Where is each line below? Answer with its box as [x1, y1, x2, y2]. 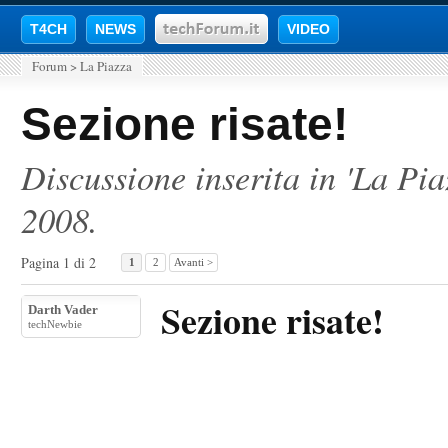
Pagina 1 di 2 [21, 253, 96, 272]
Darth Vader [28, 302, 98, 317]
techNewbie [28, 318, 82, 330]
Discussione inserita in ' [21, 153, 352, 199]
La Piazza [80, 57, 132, 75]
